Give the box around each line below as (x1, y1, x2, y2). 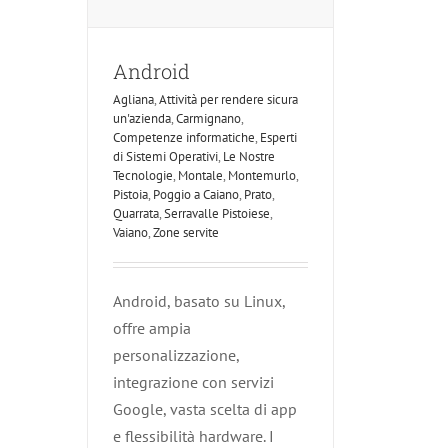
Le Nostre (223, 148, 275, 166)
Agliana (113, 91, 154, 109)
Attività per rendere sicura (159, 91, 298, 109)
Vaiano (113, 224, 148, 242)
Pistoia (113, 186, 148, 204)
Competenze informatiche (113, 129, 255, 147)
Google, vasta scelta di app (113, 399, 297, 420)
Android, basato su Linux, (113, 291, 285, 312)
